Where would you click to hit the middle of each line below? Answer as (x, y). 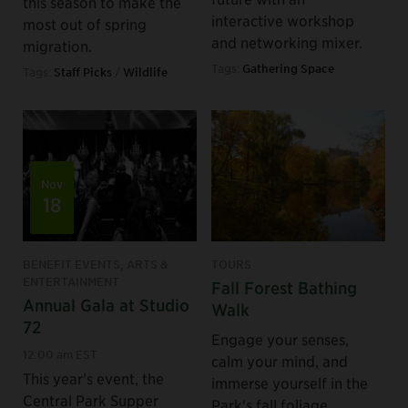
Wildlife (145, 72)
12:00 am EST (60, 354)
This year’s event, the (93, 377)
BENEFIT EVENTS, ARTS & (96, 264)
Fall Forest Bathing (284, 287)
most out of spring (85, 24)
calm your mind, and (280, 360)
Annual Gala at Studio (106, 304)
